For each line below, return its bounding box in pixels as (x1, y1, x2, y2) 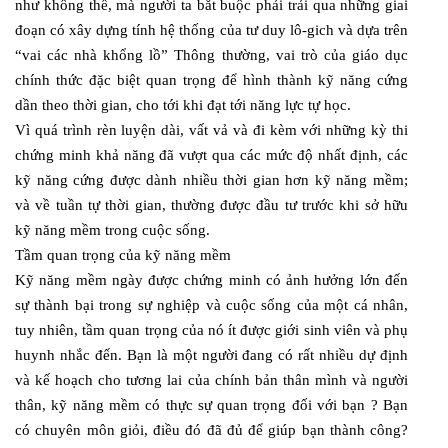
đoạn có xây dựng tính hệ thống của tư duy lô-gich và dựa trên (15, 21, 408, 38)
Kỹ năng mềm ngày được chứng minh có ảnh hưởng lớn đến (15, 271, 408, 288)
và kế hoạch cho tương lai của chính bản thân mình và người (15, 371, 408, 388)
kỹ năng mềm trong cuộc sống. (15, 221, 210, 238)
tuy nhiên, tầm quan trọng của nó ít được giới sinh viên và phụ (15, 321, 408, 338)
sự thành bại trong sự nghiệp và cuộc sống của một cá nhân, (15, 296, 408, 313)
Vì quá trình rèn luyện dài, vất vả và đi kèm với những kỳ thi (15, 121, 408, 138)
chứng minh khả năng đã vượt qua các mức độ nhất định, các (15, 146, 408, 163)
